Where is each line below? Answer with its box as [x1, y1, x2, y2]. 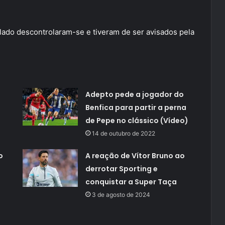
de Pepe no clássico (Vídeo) [85, 116, 188, 126]
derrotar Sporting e [85, 164, 158, 174]
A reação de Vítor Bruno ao [85, 151, 185, 161]
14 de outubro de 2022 [91, 130, 155, 138]
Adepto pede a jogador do [85, 89, 184, 100]
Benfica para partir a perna [85, 102, 186, 113]
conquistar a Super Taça [85, 177, 177, 187]
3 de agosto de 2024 [91, 191, 150, 199]
